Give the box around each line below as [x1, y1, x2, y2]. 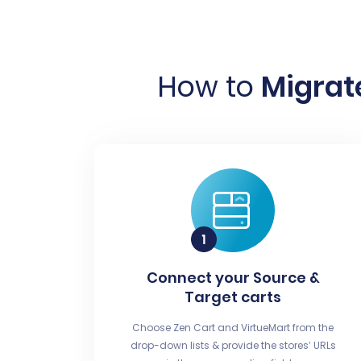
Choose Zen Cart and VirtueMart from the [132, 321, 334, 334]
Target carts [185, 287, 282, 307]
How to [156, 67, 261, 106]
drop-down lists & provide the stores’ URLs [130, 338, 336, 352]
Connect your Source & [146, 268, 320, 288]
